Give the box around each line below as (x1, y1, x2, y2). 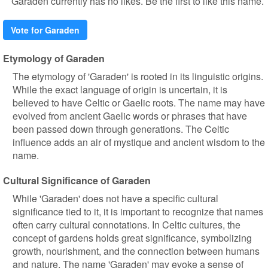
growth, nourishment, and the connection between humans (13, 244, 260, 258)
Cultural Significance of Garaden (3, 173, 151, 187)
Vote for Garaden (11, 24, 80, 36)
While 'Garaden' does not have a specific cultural (13, 191, 218, 205)
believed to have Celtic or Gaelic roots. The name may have (13, 96, 265, 109)
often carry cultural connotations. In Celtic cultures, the (13, 218, 240, 232)
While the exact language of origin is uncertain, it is (13, 83, 227, 96)
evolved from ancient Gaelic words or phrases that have (13, 109, 247, 123)
